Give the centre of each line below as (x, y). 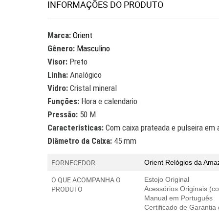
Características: (76, 128)
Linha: (59, 75)
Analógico (86, 75)
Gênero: (61, 48)
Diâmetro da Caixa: (80, 141)
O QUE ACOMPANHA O (86, 180)
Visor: (57, 62)
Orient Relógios (169, 162)
